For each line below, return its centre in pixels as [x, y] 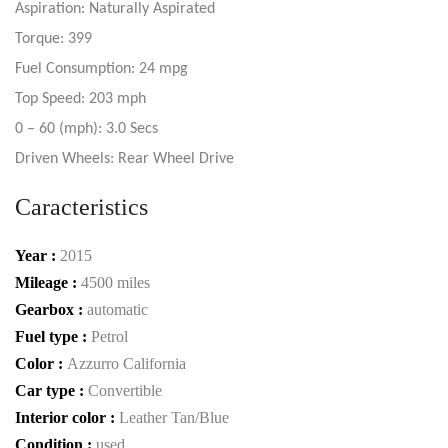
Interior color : [67, 417]
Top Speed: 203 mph [80, 98]
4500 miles [115, 282]
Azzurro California [126, 363]
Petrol [109, 336]
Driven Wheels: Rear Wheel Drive [124, 158]
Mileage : [48, 282]
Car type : [51, 390]
